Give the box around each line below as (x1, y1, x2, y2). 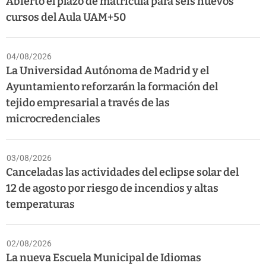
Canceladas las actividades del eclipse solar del (6, 166, 239, 179)
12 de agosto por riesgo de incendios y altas (6, 182, 218, 195)
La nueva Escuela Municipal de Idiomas (6, 251, 201, 265)
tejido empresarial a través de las (6, 96, 170, 110)
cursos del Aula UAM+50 (6, 11, 126, 24)
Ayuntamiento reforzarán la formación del (6, 80, 218, 94)
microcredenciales (6, 112, 100, 126)
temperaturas (6, 198, 75, 211)
